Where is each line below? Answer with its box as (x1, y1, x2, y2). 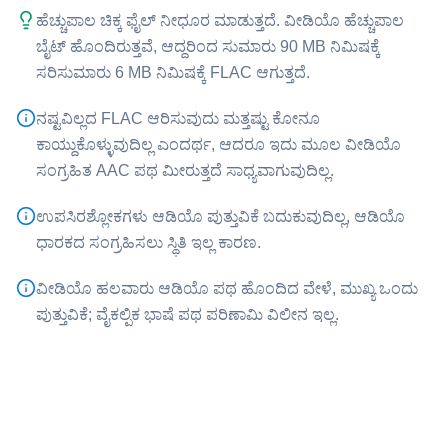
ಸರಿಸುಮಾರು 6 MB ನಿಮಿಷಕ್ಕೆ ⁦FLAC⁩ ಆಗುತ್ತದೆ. (36, 64, 310, 81)
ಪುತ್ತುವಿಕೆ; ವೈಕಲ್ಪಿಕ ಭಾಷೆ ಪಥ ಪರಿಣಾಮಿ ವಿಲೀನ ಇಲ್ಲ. (36, 306, 339, 323)
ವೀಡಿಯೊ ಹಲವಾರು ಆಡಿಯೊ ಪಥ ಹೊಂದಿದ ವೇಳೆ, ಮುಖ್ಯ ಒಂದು (36, 280, 418, 297)
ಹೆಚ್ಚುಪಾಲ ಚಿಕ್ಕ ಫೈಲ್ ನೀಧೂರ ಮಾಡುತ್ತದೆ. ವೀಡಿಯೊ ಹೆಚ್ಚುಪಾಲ (36, 12, 404, 29)
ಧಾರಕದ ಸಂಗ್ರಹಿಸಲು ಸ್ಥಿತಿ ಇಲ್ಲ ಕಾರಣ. (36, 234, 261, 251)
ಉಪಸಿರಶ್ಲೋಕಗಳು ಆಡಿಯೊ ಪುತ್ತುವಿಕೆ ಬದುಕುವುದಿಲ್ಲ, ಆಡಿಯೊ (36, 208, 405, 225)
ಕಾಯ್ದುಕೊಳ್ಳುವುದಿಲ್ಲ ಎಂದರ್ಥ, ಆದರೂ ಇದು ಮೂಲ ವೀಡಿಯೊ (36, 136, 401, 153)
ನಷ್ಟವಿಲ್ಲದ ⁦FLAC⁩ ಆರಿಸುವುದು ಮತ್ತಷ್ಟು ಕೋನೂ (36, 110, 320, 127)
